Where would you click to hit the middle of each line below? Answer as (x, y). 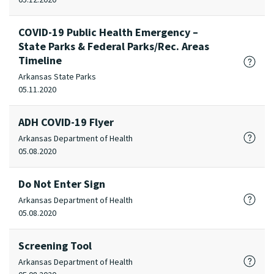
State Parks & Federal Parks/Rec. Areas (114, 46)
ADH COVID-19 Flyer (66, 122)
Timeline (40, 60)
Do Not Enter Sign (62, 184)
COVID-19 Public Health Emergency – (108, 32)
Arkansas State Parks (57, 76)
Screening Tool (55, 246)
